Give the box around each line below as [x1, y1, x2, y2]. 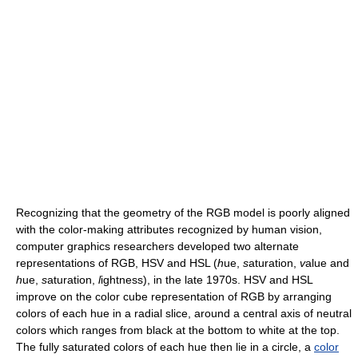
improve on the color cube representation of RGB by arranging [16, 289, 332, 303]
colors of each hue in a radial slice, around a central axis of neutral [16, 306, 352, 320]
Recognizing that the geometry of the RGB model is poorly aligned [16, 205, 350, 219]
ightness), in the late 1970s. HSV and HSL [101, 272, 312, 286]
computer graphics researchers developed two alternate [16, 239, 299, 253]
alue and [305, 256, 349, 269]
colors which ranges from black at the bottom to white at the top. [16, 323, 340, 336]
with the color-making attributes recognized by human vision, [16, 222, 322, 236]
